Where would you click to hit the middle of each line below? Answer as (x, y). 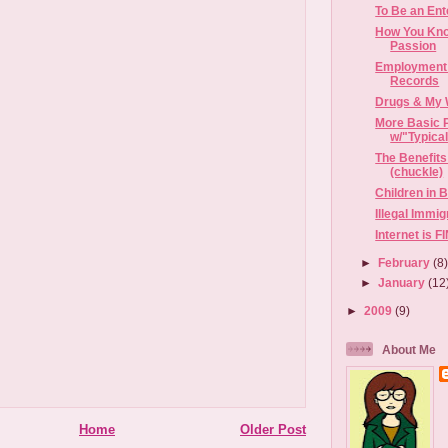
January (403, 283)
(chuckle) (417, 171)
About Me (409, 350)
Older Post (273, 430)
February (406, 262)
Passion (413, 46)
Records (415, 81)
